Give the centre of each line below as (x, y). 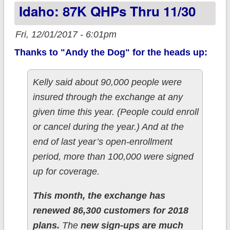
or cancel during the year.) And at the (108, 127)
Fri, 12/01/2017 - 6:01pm (66, 35)
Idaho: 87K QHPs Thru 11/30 (107, 11)
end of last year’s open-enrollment (102, 142)
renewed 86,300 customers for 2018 (110, 211)
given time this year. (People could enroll (116, 112)
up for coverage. (66, 172)
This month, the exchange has (99, 196)
